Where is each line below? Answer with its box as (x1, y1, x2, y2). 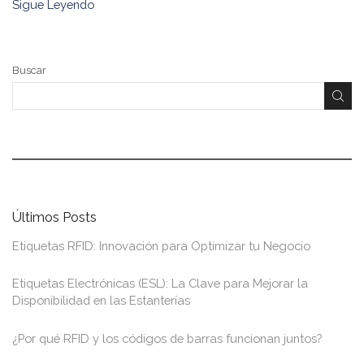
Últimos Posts (12, 209, 97, 226)
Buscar (12, 64, 46, 77)
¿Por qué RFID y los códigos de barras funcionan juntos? (12, 331, 322, 345)
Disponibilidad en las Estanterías (12, 293, 190, 308)
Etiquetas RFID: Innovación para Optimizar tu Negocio (12, 239, 310, 253)
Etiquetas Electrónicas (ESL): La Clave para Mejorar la (12, 276, 308, 291)
